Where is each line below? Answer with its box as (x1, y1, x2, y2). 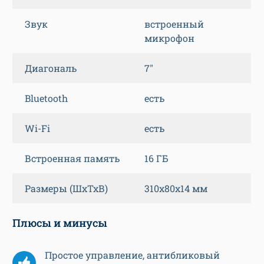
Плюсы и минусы (12, 216, 107, 230)
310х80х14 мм (144, 182, 207, 195)
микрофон (144, 32, 194, 45)
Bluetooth (25, 92, 68, 105)
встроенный (144, 18, 204, 31)
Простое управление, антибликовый (45, 249, 220, 262)
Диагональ (25, 62, 77, 75)
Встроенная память (25, 152, 120, 165)
